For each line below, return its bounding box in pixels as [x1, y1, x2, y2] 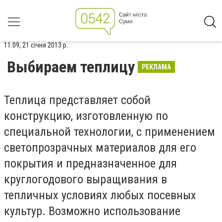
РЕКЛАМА [142, 63, 171, 71]
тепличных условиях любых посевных [4, 188, 196, 202]
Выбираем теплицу [7, 57, 135, 76]
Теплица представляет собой [4, 93, 151, 107]
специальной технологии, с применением [4, 125, 215, 139]
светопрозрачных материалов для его [4, 141, 196, 155]
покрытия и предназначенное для [4, 157, 177, 170]
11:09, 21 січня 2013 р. [4, 41, 68, 50]
